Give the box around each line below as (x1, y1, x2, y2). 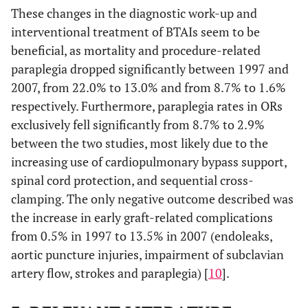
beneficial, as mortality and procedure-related (11, 42, 261, 58)
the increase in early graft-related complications (11, 209, 273, 225)
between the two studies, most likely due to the (11, 135, 268, 151)
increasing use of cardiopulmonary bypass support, (11, 153, 287, 170)
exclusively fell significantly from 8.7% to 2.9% (11, 116, 265, 133)
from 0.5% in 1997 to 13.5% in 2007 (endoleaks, (11, 228, 272, 244)
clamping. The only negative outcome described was (11, 190, 294, 207)
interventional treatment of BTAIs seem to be (11, 23, 260, 40)
